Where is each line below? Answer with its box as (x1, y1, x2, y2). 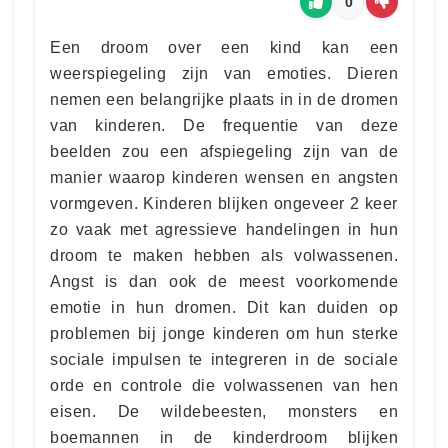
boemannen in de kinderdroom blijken (50, 428, 398, 446)
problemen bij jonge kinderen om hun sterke (50, 324, 398, 342)
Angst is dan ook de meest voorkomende (50, 272, 398, 290)
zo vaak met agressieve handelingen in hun (50, 220, 398, 238)
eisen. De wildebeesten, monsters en (50, 402, 398, 420)
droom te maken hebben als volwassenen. (50, 246, 398, 264)
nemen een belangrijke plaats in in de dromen (50, 90, 398, 108)
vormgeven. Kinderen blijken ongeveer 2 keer (50, 194, 398, 212)
